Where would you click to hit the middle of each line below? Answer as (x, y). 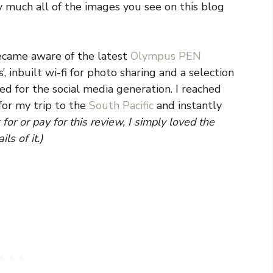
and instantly (188, 105)
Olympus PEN (166, 56)
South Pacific (121, 105)
